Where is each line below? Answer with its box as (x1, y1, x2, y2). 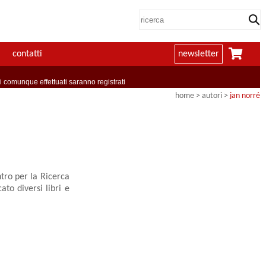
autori (202, 91, 222, 101)
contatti (12, 49, 42, 59)
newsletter (178, 49, 219, 59)
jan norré (230, 91, 260, 101)
